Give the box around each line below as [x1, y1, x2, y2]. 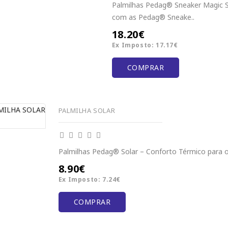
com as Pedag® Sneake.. [111, 12, 194, 22]
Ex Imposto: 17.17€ [111, 41, 178, 49]
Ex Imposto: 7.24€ [58, 175, 121, 184]
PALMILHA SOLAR [58, 106, 116, 115]
